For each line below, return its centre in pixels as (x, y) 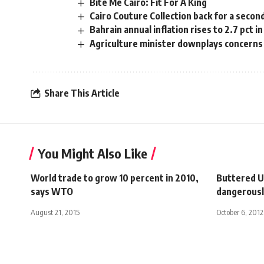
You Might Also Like (93, 153)
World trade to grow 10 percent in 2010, (115, 178)
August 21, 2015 (55, 212)
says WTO (52, 191)
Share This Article (82, 93)
